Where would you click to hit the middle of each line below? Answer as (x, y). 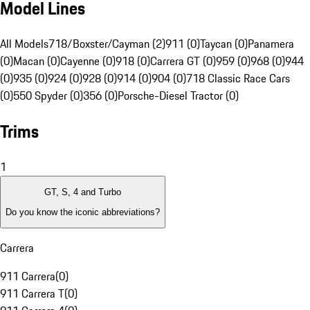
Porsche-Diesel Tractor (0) (178, 96)
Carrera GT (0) (183, 61)
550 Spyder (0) (48, 96)
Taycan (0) (224, 44)
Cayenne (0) (88, 61)
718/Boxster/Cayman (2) (107, 44)
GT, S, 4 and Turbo (83, 192)
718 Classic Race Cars (238, 79)
